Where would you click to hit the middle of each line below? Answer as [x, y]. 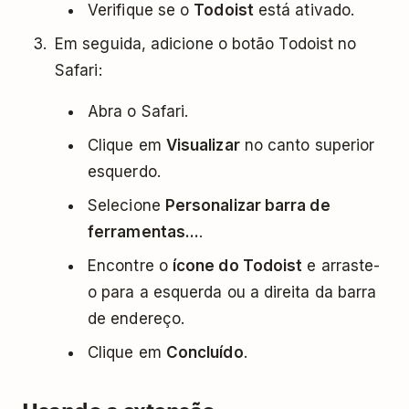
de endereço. [136, 319]
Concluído [204, 352]
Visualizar [203, 145]
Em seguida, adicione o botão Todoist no [206, 44]
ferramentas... [144, 232]
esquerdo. [124, 172]
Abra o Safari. [138, 111]
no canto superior [307, 145]
